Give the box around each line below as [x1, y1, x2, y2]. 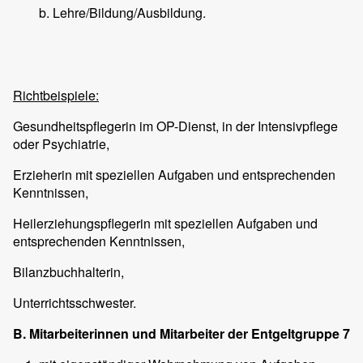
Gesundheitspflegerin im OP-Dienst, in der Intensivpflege [13, 117, 338, 136]
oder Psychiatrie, [13, 135, 109, 154]
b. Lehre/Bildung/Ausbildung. [39, 3, 206, 23]
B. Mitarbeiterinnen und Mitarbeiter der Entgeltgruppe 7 [13, 324, 350, 344]
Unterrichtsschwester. [13, 293, 136, 313]
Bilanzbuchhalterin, [13, 263, 124, 282]
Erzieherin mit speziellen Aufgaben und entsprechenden [13, 165, 335, 185]
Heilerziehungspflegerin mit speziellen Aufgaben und [13, 214, 318, 233]
